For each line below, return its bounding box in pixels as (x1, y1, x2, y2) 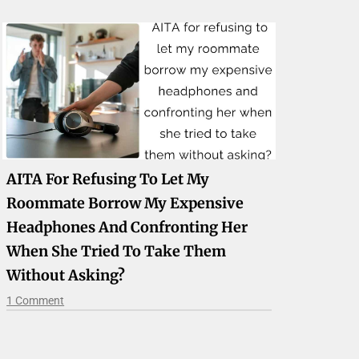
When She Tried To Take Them (6, 241, 227, 260)
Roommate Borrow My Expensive (6, 193, 244, 212)
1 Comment (6, 293, 65, 307)
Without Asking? (6, 265, 126, 284)
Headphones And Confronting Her (6, 217, 248, 236)
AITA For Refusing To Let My (6, 169, 210, 188)
